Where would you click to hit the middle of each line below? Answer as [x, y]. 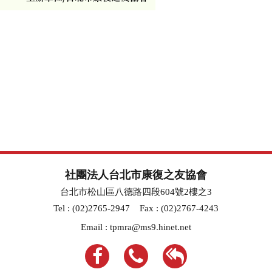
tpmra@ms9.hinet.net [151, 227]
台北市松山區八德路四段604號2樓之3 [136, 192]
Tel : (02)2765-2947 [92, 208]
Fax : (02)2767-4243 [179, 208]
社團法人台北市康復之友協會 [136, 175]
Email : [95, 227]
